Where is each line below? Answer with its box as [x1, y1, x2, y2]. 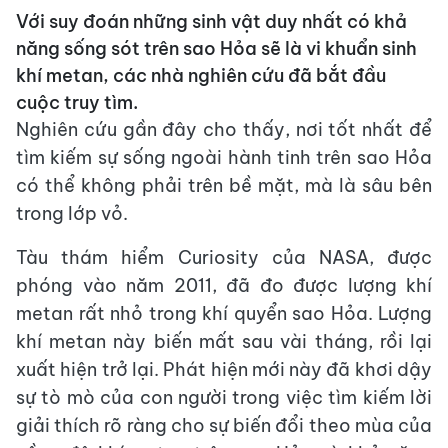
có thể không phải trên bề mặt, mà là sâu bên [16, 173, 432, 197]
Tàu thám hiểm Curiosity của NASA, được [16, 245, 432, 269]
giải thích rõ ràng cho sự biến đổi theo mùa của [16, 413, 432, 437]
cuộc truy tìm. [16, 90, 138, 114]
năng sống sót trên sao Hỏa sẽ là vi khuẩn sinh [16, 36, 417, 60]
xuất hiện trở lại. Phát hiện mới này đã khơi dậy [16, 357, 432, 381]
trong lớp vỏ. [16, 201, 128, 225]
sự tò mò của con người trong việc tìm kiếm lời [16, 385, 432, 409]
